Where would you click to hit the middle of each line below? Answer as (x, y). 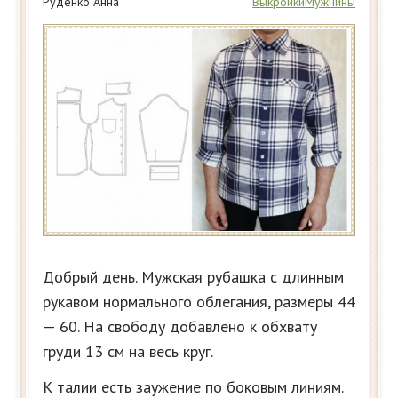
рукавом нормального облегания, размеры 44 (199, 301)
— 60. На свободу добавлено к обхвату (180, 326)
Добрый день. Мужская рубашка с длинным (193, 276)
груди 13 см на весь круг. (128, 351)
